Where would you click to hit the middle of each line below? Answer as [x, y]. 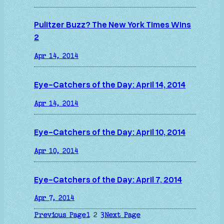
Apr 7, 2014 [54, 198]
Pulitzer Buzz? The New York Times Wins [112, 24]
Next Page [122, 215]
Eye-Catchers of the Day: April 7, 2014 [108, 179]
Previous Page [60, 215]
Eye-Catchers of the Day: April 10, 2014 [110, 131]
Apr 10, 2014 [56, 151]
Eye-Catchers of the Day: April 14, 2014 [110, 84]
